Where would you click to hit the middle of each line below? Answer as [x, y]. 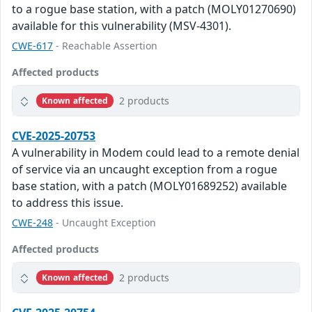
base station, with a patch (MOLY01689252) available [149, 186]
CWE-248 [32, 223]
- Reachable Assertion [105, 46]
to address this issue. [68, 203]
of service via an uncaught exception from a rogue [145, 170]
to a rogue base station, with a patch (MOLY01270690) [154, 9]
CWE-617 [32, 46]
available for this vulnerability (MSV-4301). [122, 26]
